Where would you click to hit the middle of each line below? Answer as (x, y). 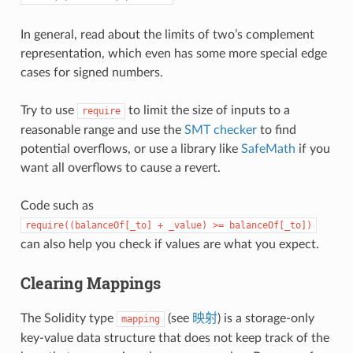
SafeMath (268, 149)
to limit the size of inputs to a (207, 110)
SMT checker (220, 130)
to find (276, 130)
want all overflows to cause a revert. (120, 167)
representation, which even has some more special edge (173, 53)
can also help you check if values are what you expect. (169, 244)
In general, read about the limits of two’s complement (167, 34)
